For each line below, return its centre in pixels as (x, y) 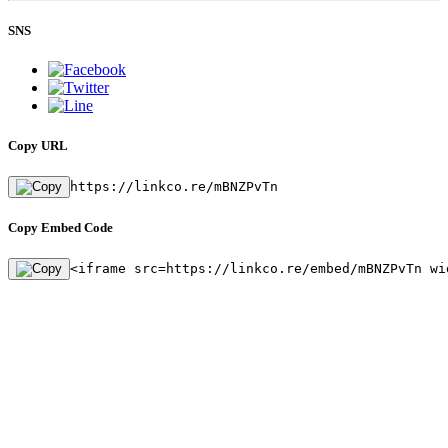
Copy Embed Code (60, 227)
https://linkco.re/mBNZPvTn (174, 186)
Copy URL (38, 145)
